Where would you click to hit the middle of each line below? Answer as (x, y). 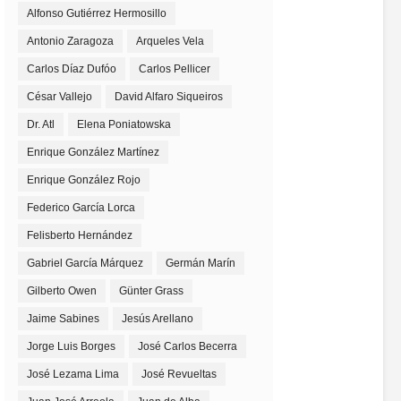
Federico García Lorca (81, 208)
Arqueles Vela (170, 41)
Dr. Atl (41, 124)
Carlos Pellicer (175, 69)
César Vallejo (60, 97)
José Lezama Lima (73, 374)
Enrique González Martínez (93, 152)
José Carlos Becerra (188, 346)
